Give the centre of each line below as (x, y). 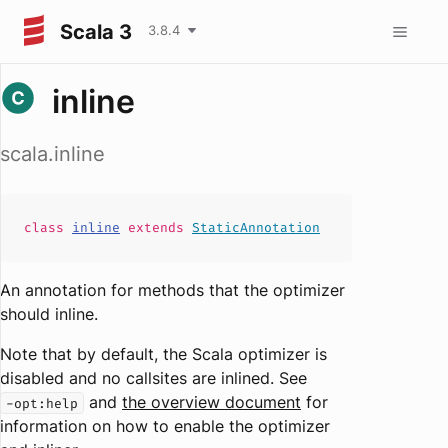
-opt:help (42, 403)
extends (156, 227)
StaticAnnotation (256, 227)
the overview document (211, 402)
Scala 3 (96, 31)
